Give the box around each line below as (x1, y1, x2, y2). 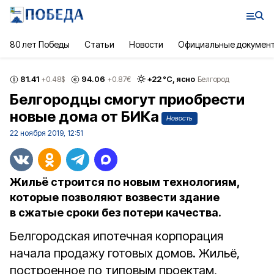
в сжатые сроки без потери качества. (10, 206, 221, 219)
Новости (128, 39, 163, 50)
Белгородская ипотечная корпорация (10, 229, 223, 243)
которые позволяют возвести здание (10, 191, 220, 204)
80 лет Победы (10, 39, 70, 50)
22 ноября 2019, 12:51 (10, 128, 83, 138)
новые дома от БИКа (10, 108, 159, 125)
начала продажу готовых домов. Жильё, (10, 246, 240, 261)
